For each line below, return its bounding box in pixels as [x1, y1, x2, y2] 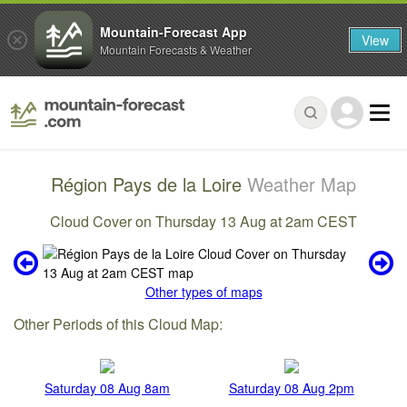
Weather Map [247, 171, 356, 198]
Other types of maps [144, 283, 263, 302]
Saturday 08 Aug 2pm [228, 378, 354, 397]
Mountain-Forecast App [100, 22, 247, 41]
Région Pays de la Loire [51, 171, 247, 198]
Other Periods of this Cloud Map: [14, 313, 223, 335]
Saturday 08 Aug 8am [45, 378, 171, 397]
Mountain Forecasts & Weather [100, 41, 252, 57]
